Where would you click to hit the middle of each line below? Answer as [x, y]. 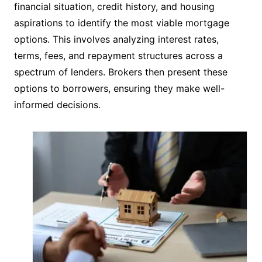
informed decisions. [57, 105]
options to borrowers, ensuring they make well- [119, 89]
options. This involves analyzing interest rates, [116, 39]
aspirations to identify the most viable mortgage [121, 23]
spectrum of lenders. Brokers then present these [120, 72]
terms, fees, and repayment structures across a [118, 56]
